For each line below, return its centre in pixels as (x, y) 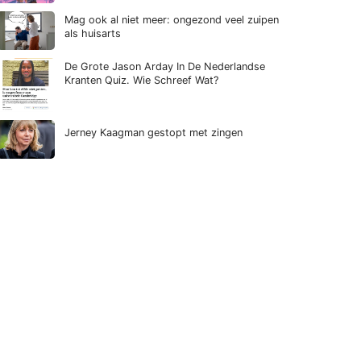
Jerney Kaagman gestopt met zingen (154, 132)
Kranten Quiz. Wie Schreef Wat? (141, 80)
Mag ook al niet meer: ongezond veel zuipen (172, 19)
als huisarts (93, 33)
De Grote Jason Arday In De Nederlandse (165, 66)
